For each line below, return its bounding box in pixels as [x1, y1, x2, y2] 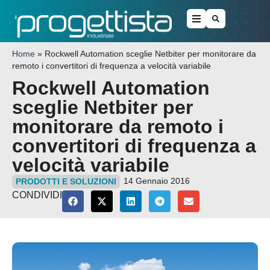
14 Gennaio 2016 [124, 176, 190, 186]
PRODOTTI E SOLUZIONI [16, 177, 116, 187]
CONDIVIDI [12, 190, 62, 201]
